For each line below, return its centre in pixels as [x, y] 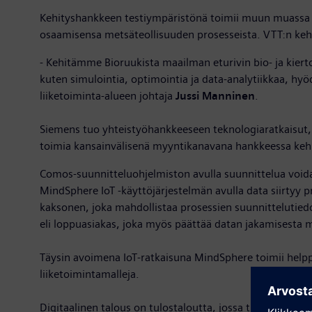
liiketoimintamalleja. [89, 274]
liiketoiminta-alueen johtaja [108, 95]
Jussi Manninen [215, 95]
